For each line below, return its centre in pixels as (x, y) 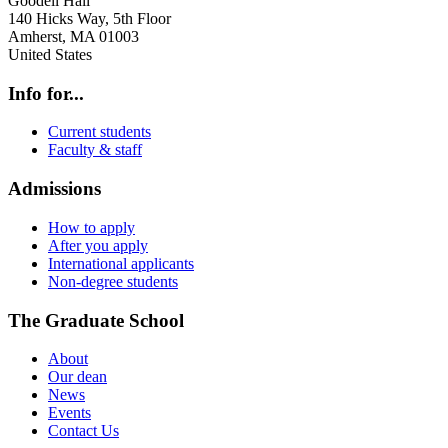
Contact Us (83, 431)
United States (50, 54)
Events (69, 413)
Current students (99, 132)
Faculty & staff (95, 150)
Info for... (46, 93)
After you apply (98, 245)
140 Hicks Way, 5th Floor (89, 18)
